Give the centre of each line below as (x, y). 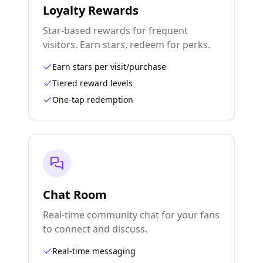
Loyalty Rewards (91, 10)
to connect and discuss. (95, 229)
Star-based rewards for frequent (115, 31)
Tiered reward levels (92, 83)
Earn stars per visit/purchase (109, 67)
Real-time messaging (94, 251)
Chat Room (75, 195)
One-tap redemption (93, 100)
